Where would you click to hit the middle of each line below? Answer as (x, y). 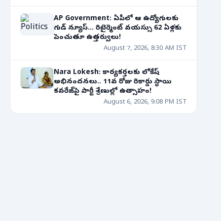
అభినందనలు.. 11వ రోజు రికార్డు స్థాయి (113, 82)
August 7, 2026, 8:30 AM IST (145, 49)
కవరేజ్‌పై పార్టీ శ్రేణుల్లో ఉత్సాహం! (103, 92)
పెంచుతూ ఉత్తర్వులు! (87, 38)
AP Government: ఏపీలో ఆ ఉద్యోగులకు (116, 19)
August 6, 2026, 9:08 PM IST (145, 102)
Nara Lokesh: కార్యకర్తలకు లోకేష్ (107, 73)
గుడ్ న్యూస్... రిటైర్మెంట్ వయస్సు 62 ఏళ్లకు (118, 28)
